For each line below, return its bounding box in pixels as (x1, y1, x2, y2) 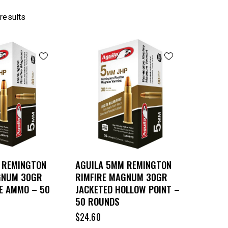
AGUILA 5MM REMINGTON (75, 157, 172, 172)
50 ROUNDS (75, 194, 120, 209)
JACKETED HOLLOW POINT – (75, 182, 180, 196)
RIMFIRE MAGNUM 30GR (75, 169, 167, 184)
